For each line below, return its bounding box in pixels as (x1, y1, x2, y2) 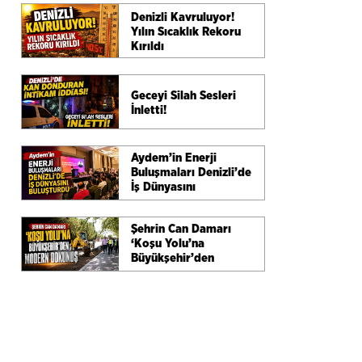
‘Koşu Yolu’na (131, 238, 204, 250)
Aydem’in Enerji (131, 152, 217, 165)
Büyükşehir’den (131, 252, 214, 265)
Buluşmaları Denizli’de (131, 166, 251, 179)
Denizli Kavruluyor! (131, 11, 234, 23)
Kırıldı (131, 40, 164, 53)
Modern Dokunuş (131, 267, 222, 280)
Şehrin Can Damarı (131, 223, 231, 236)
